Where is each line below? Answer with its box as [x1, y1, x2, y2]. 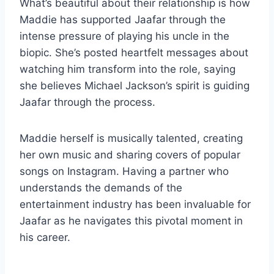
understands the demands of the [20, 181, 182, 194]
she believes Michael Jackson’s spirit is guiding [20, 79, 250, 92]
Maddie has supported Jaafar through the [20, 13, 226, 26]
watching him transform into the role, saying [20, 62, 235, 75]
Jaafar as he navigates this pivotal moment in [20, 214, 243, 227]
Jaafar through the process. [20, 95, 155, 108]
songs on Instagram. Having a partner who [20, 165, 229, 177]
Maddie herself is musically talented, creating [20, 131, 243, 144]
